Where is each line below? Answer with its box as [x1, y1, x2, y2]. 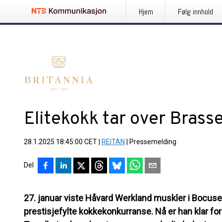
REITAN [102, 138, 125, 146]
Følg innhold [178, 6, 213, 17]
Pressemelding [129, 138, 176, 146]
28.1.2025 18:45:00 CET [24, 138, 97, 146]
